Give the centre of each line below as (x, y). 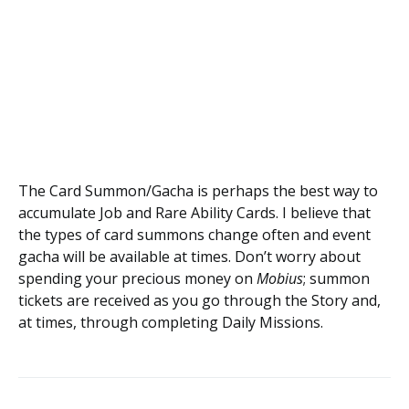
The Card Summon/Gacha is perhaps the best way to (198, 191)
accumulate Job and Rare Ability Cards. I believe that (194, 213)
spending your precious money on (137, 278)
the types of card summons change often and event (194, 235)
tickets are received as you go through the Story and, (199, 300)
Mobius (280, 278)
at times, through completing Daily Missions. (171, 322)
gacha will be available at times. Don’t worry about (189, 257)
